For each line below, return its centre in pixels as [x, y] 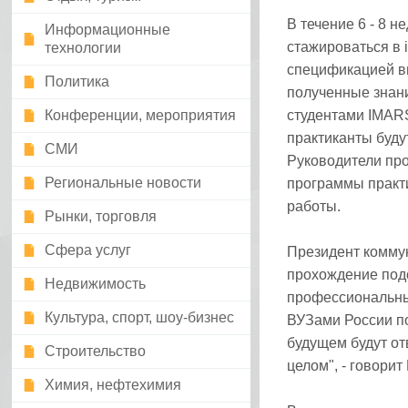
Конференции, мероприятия [141, 115]
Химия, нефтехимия [113, 385]
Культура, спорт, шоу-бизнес [140, 317]
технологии [83, 48]
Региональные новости [123, 183]
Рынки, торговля [101, 216]
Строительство [96, 351]
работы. [313, 206]
